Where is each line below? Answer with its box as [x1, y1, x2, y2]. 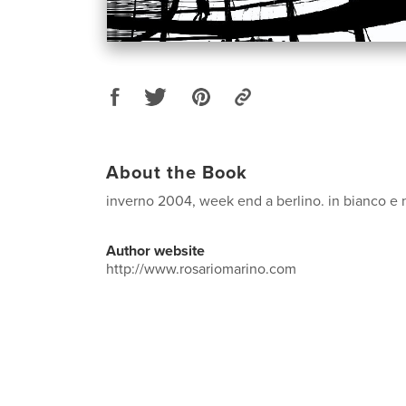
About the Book [106, 162, 247, 185]
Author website [106, 242, 205, 261]
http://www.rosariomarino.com [106, 260, 296, 279]
